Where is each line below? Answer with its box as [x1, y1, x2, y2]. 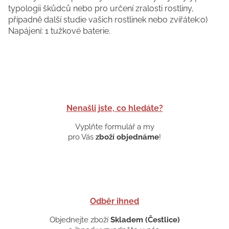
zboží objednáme [96, 132, 159, 142]
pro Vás [68, 132, 96, 142]
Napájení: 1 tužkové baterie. [8, 26, 110, 36]
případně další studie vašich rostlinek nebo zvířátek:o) [8, 14, 208, 25]
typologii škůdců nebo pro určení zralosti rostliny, [8, 3, 194, 13]
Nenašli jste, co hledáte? [66, 103, 163, 113]
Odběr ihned [90, 196, 139, 206]
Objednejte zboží [49, 215, 110, 224]
